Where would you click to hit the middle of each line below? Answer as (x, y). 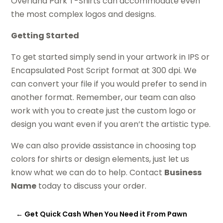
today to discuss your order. (92, 186)
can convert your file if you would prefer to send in (109, 84)
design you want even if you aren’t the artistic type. (111, 124)
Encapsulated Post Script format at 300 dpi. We (104, 70)
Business (183, 172)
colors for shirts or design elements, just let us (100, 159)
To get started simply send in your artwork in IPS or (111, 57)
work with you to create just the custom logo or (104, 111)
